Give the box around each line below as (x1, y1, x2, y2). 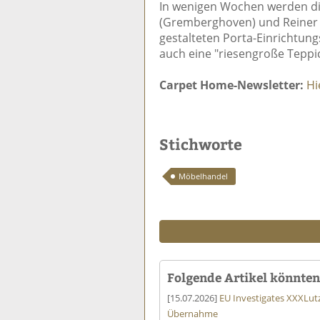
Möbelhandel (179, 170, 228, 181)
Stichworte (159, 133, 242, 154)
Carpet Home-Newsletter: (159, 76, 304, 93)
